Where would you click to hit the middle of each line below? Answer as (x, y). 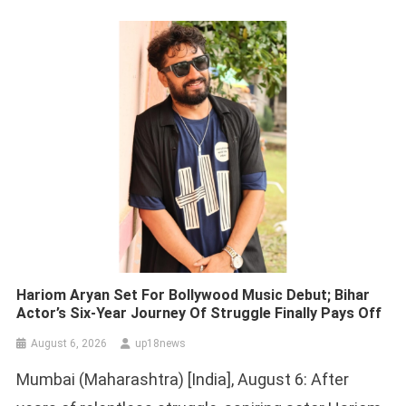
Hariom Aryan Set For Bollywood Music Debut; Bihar (193, 295)
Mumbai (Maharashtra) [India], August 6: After (183, 379)
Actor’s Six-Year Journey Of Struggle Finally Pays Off (199, 313)
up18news (161, 343)
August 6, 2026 (69, 343)
